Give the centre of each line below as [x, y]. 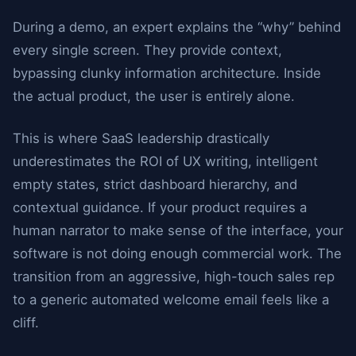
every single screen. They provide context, [147, 50]
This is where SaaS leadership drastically [141, 138]
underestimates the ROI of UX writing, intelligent [165, 161]
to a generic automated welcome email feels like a [171, 300]
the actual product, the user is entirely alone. [154, 96]
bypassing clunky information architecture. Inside [167, 73]
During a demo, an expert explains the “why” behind [177, 27]
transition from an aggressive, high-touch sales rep [174, 277]
